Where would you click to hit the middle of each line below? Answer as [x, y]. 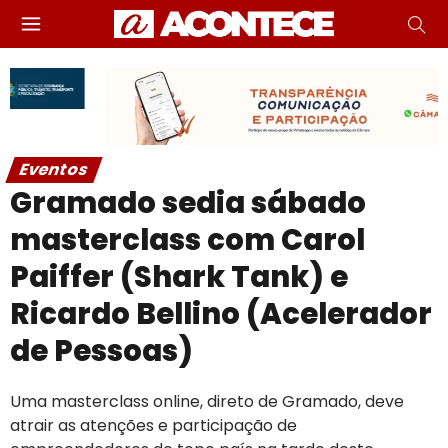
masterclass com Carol [187, 239]
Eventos [54, 169]
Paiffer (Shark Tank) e [179, 276]
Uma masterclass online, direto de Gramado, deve [207, 401]
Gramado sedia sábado [188, 202]
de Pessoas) [101, 350]
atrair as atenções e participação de [153, 425]
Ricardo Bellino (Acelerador [221, 313]
